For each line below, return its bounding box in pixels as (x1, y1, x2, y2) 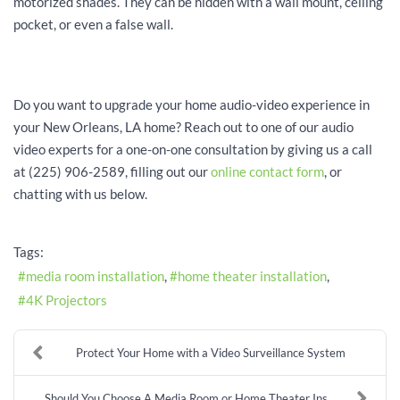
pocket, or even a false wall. (13, 16, 173, 33)
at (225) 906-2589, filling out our (13, 163, 211, 180)
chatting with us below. (13, 186, 147, 203)
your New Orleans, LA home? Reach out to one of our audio (13, 119, 354, 136)
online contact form (211, 163, 324, 180)
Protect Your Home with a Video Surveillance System (75, 345, 346, 360)
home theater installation (178, 267, 327, 284)
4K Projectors (26, 291, 107, 308)
